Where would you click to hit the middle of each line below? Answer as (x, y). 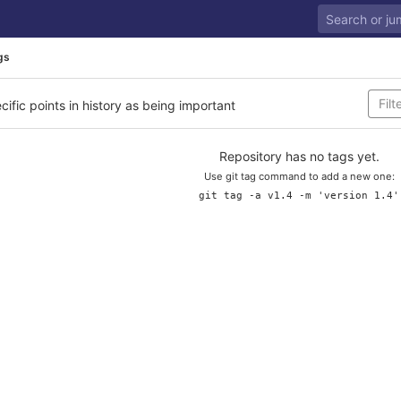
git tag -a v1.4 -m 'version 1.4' (299, 196)
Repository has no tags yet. (299, 156)
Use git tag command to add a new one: (299, 176)
